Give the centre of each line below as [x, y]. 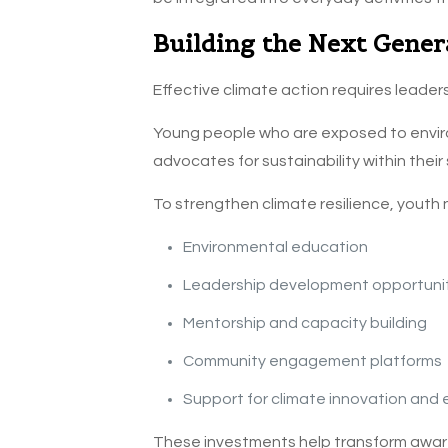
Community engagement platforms [312, 361]
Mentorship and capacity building [304, 323]
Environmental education [275, 247]
